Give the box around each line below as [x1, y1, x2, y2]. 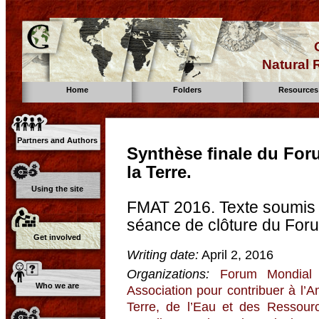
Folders [173, 85, 202, 94]
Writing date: [127, 247, 199, 262]
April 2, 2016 [202, 247, 273, 262]
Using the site [31, 184, 84, 193]
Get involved [33, 233, 82, 241]
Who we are [36, 281, 80, 290]
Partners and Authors [17, 136, 98, 145]
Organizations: [127, 266, 209, 281]
